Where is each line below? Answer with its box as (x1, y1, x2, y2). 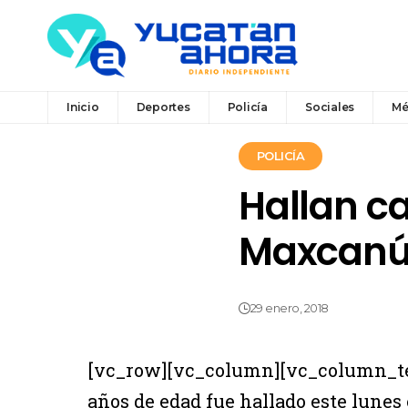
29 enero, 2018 (250, 301, 329, 316)
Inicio (66, 99, 99, 114)
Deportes (136, 99, 190, 114)
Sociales (304, 99, 355, 114)
